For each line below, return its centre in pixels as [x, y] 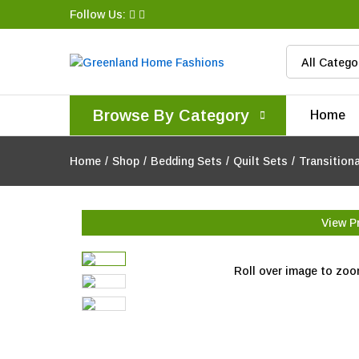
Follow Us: [99, 14]
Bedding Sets [186, 161]
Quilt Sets [260, 161]
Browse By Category [171, 115]
